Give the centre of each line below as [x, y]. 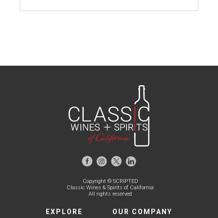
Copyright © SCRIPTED [110, 182]
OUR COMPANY [142, 212]
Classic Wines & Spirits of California [110, 188]
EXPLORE [64, 212]
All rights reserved [110, 194]
